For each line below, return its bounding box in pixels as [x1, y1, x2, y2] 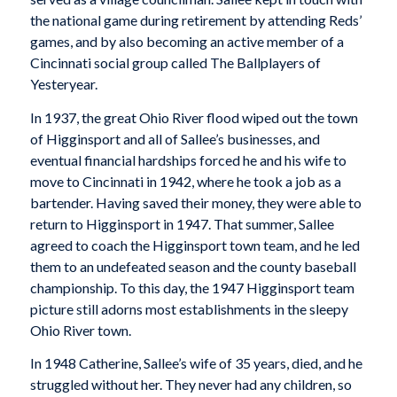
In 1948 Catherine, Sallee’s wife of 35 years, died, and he [29, 354, 362, 372]
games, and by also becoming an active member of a [29, 33, 344, 51]
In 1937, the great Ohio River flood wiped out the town [29, 108, 358, 126]
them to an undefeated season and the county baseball [29, 257, 356, 275]
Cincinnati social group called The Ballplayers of [29, 54, 321, 72]
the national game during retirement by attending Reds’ [29, 12, 362, 29]
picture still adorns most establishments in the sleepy [29, 300, 348, 317]
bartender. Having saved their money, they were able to [29, 193, 362, 211]
